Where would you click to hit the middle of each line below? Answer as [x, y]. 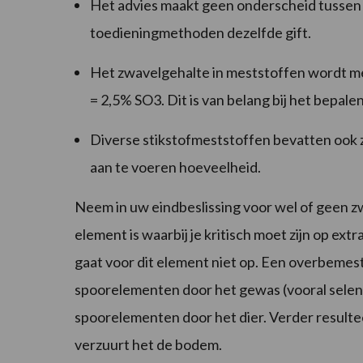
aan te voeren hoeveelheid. [175, 167]
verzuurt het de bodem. [148, 345]
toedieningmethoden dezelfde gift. [201, 33]
